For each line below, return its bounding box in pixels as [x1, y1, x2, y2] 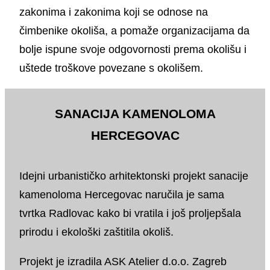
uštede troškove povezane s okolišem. [19, 62, 203, 75]
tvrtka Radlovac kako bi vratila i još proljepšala [19, 207, 241, 220]
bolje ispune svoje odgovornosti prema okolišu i [19, 43, 246, 56]
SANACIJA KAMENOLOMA [54, 107, 216, 121]
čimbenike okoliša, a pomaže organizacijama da [19, 25, 250, 37]
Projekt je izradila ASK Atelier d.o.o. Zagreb [19, 256, 227, 268]
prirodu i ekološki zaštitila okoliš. [19, 226, 174, 239]
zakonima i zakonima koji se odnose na [19, 6, 208, 19]
